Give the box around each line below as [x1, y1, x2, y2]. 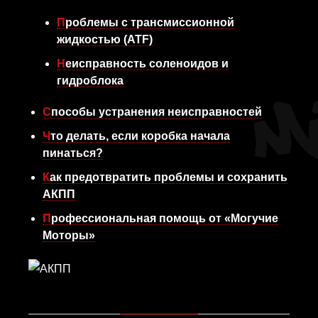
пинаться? [43, 147, 103, 159]
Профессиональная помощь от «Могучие [43, 212, 51, 224]
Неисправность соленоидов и [57, 57, 65, 70]
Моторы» [43, 229, 95, 241]
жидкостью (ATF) [57, 33, 153, 45]
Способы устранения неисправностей [51, 106, 262, 118]
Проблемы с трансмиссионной [57, 16, 65, 28]
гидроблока [57, 75, 124, 87]
